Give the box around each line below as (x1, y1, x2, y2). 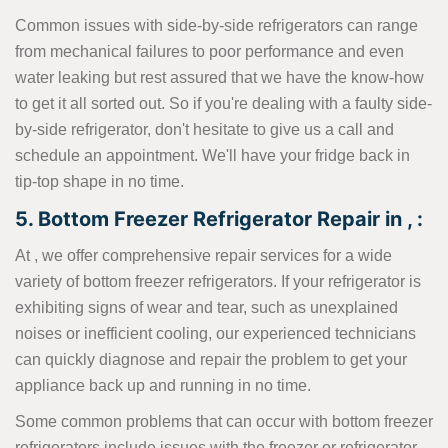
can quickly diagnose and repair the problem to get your (15, 351, 407, 369)
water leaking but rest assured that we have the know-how (15, 69, 424, 87)
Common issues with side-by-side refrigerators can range (15, 17, 418, 35)
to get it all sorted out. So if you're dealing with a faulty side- (15, 95, 432, 113)
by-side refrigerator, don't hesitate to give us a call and (15, 121, 394, 139)
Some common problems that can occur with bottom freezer (15, 413, 433, 431)
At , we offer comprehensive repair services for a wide (15, 247, 392, 265)
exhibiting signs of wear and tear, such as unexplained (15, 299, 398, 317)
